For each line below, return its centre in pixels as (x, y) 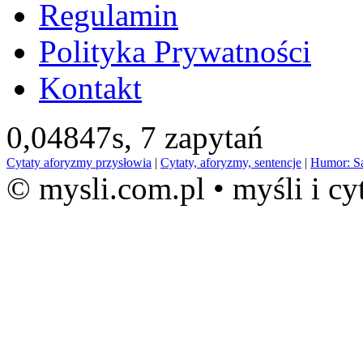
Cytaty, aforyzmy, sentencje (231, 163)
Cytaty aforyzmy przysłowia (79, 163)
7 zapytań (202, 138)
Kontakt (90, 88)
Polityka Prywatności (175, 52)
